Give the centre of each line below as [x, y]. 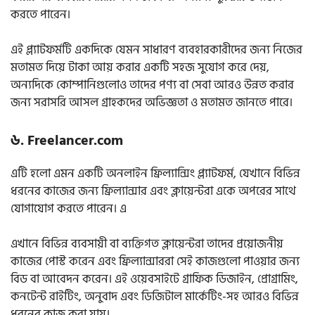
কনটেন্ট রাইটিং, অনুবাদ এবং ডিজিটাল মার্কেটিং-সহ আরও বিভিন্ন [155, 297]
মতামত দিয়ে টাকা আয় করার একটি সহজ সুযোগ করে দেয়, [140, 68]
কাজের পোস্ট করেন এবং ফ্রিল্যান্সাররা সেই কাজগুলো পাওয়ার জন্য [155, 262]
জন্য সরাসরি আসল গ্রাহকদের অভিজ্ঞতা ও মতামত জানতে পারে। [152, 103]
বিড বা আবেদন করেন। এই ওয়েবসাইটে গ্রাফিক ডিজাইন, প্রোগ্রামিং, [154, 279]
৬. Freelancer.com [67, 140]
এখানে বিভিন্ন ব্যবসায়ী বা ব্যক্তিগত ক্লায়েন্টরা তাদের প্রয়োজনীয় [147, 244]
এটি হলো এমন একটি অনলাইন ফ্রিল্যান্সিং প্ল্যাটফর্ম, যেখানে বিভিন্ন [155, 173]
